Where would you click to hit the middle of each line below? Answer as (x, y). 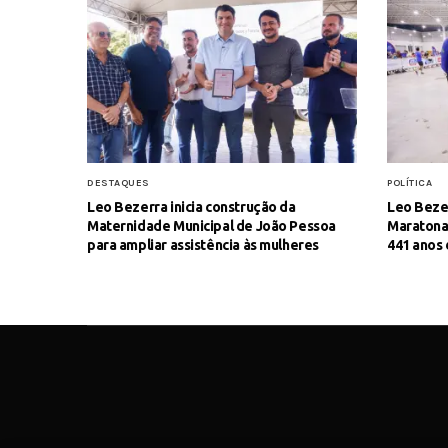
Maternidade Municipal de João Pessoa (211, 225)
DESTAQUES (118, 182)
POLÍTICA (409, 182)
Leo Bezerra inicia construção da (191, 206)
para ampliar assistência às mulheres (203, 244)
